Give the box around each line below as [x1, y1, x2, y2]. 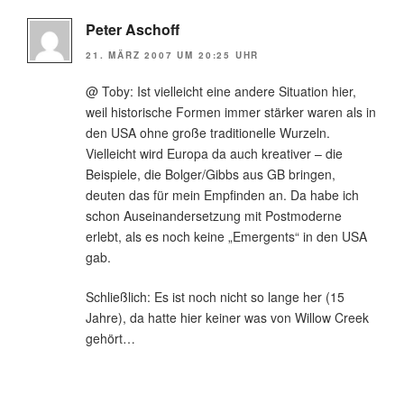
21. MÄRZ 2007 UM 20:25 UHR [86, 48, 260, 61]
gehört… [86, 328, 135, 347]
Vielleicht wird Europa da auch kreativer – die [86, 143, 343, 162]
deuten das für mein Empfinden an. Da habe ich [86, 185, 359, 204]
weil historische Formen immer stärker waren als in [86, 102, 376, 121]
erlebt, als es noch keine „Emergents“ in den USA [86, 226, 367, 245]
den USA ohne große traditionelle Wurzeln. [86, 123, 330, 142]
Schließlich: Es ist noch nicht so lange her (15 [86, 287, 344, 306]
